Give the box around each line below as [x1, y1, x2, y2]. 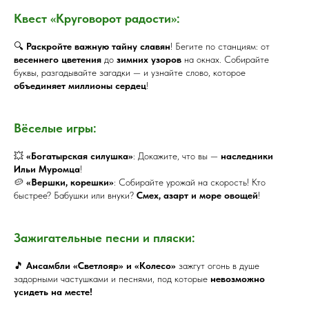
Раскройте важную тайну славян [26, 40, 170, 52]
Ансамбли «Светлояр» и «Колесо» [26, 259, 179, 271]
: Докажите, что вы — [133, 150, 221, 161]
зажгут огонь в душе [179, 259, 259, 271]
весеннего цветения [14, 53, 101, 65]
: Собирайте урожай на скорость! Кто [114, 176, 266, 188]
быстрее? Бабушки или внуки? [14, 189, 137, 201]
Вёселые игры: [14, 120, 97, 135]
